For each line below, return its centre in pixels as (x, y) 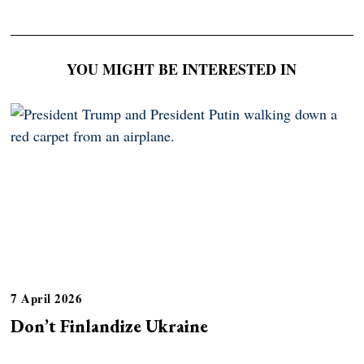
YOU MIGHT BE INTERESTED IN (182, 69)
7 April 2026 (47, 299)
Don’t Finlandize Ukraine (110, 325)
